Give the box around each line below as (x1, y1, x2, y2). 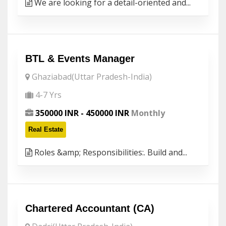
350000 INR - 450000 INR (35, 107, 129, 119)
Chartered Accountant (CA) (25, 203, 154, 214)
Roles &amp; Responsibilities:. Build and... (32, 147, 187, 158)
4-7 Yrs (35, 89, 62, 100)
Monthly (129, 107, 165, 119)
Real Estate (28, 126, 63, 133)
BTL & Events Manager (25, 53, 135, 64)
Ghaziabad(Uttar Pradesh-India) (32, 71, 152, 82)
